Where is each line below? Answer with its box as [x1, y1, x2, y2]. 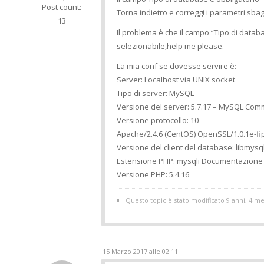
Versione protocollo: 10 [117, 115, 199, 126]
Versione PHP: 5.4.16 [117, 169, 189, 180]
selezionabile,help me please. [117, 41, 224, 52]
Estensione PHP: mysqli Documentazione [117, 156, 263, 167]
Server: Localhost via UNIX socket [117, 74, 235, 85]
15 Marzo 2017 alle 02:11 [103, 247, 178, 256]
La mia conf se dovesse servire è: [117, 61, 236, 72]
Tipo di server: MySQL [117, 88, 194, 99]
